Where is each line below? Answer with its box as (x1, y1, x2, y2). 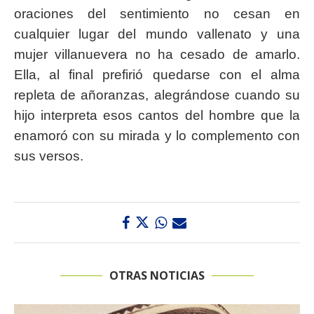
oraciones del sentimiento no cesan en (14, 6, 300, 22)
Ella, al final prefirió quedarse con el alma (14, 67, 300, 83)
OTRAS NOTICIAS (109, 268, 205, 284)
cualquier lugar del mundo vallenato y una (14, 27, 300, 42)
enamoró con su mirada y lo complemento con (14, 128, 300, 144)
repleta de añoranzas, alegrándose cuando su (14, 88, 300, 103)
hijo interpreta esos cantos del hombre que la (14, 108, 300, 123)
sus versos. (14, 149, 83, 164)
